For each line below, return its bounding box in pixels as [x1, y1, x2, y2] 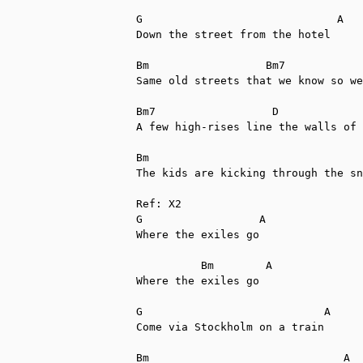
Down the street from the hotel [136, 28, 331, 41]
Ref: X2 [136, 197, 181, 210]
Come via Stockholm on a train [136, 320, 324, 333]
